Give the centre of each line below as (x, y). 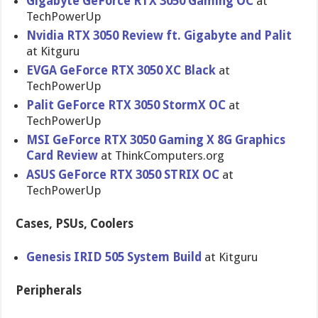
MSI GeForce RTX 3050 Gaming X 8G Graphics (156, 140)
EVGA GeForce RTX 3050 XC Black (123, 70)
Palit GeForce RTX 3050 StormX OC (128, 105)
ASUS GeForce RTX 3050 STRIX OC (123, 175)
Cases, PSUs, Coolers (75, 224)
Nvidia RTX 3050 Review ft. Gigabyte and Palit (159, 35)
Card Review (62, 155)
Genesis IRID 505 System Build (114, 257)
